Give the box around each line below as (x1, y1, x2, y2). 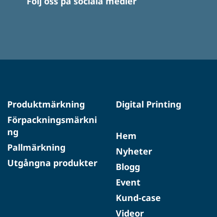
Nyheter (116, 145, 152, 157)
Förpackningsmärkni (7, 113, 97, 125)
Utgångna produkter (7, 156, 97, 169)
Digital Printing (116, 98, 181, 110)
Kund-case (116, 191, 161, 203)
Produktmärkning (7, 98, 85, 110)
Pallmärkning (7, 141, 65, 153)
